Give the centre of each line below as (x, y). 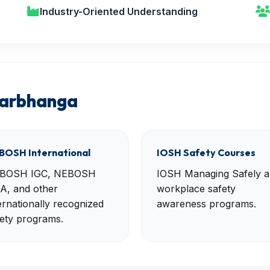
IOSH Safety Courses (206, 152)
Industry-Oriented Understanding (119, 11)
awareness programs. (206, 204)
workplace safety (196, 189)
